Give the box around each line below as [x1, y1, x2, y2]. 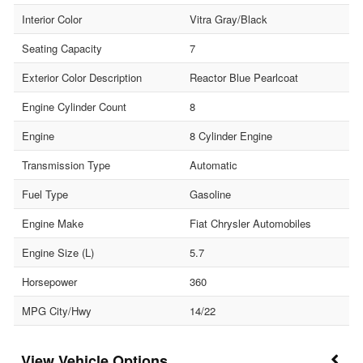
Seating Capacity [22, 40, 102, 56]
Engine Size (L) [22, 244, 94, 260]
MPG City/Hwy [22, 302, 92, 318]
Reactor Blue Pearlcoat [190, 69, 298, 85]
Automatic [190, 156, 237, 173]
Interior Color [22, 11, 82, 27]
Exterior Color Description [22, 69, 142, 85]
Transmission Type [22, 156, 110, 173]
